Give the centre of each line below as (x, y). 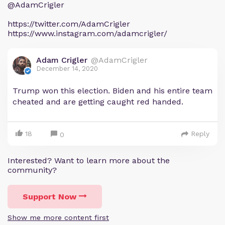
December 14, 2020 (67, 69)
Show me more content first (58, 217)
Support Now (49, 197)
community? (32, 170)
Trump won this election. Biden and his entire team (113, 91)
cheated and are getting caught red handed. (98, 102)
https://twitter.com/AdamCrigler (69, 24)
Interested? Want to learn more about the (89, 160)
